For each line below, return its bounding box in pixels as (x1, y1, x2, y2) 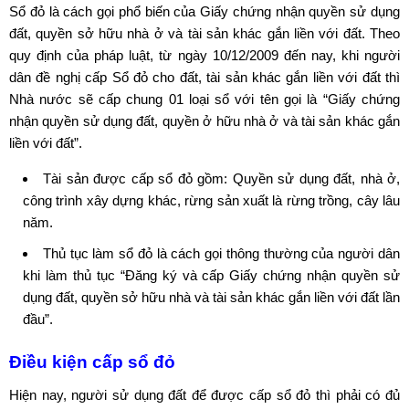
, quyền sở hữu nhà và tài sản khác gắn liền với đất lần (74, 289, 400, 306)
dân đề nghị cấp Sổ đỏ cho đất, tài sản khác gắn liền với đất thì (9, 69, 400, 86)
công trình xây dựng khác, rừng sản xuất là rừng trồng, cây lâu (23, 193, 400, 209)
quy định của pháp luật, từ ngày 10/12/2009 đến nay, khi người (9, 47, 400, 64)
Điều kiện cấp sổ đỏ (9, 352, 175, 372)
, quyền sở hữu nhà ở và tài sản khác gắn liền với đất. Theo (27, 26, 400, 42)
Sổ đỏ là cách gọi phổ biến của (9, 4, 201, 20)
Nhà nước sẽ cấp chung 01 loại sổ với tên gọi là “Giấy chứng (9, 91, 400, 108)
